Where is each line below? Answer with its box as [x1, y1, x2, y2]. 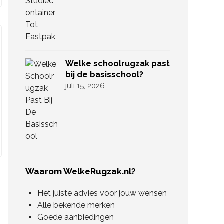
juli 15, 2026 [65, 81, 105, 90]
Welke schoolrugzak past [65, 59, 170, 68]
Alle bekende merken [37, 200, 115, 210]
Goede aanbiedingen [37, 212, 114, 222]
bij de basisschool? [65, 70, 143, 79]
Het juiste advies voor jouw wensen [37, 188, 167, 198]
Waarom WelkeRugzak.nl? [25, 166, 136, 176]
